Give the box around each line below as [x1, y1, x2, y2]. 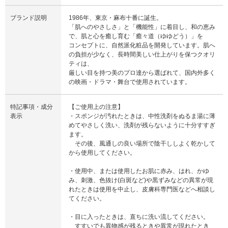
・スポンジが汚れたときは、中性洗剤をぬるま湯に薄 [69, 112, 215, 120]
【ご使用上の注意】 [69, 103, 124, 110]
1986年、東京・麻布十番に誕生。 [69, 14, 162, 21]
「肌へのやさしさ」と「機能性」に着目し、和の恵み [69, 23, 215, 31]
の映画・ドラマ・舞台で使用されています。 [69, 78, 191, 85]
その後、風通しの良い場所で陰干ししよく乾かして [69, 139, 215, 147]
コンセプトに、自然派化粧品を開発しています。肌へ [69, 41, 215, 49]
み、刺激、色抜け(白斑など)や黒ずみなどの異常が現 [69, 176, 213, 184]
